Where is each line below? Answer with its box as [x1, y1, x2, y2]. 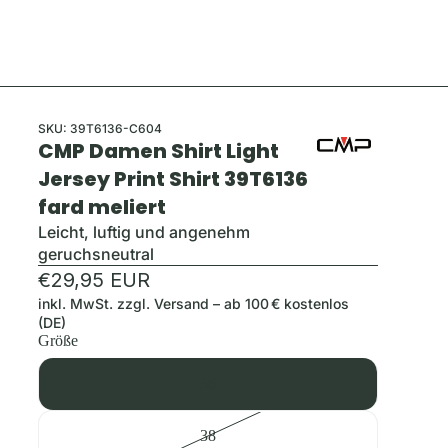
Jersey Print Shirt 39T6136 [38, 165, 308, 193]
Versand [154, 295, 209, 312]
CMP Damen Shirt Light [38, 137, 279, 165]
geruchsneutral [38, 244, 154, 264]
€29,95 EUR [38, 268, 150, 292]
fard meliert [38, 193, 166, 221]
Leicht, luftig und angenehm [38, 222, 250, 242]
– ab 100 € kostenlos [209, 295, 349, 312]
